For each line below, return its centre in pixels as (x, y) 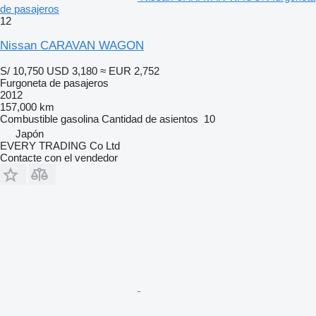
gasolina (80, 119)
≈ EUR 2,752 (130, 71)
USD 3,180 (72, 71)
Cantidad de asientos (150, 119)
